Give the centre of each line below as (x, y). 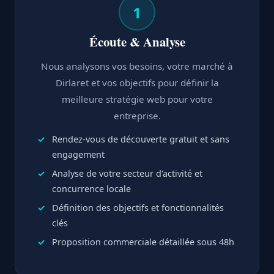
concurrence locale (91, 189)
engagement (78, 154)
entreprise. (137, 116)
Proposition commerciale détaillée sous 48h (143, 242)
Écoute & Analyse (137, 42)
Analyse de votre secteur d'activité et (127, 173)
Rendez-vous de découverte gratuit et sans (141, 139)
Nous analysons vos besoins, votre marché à (137, 66)
